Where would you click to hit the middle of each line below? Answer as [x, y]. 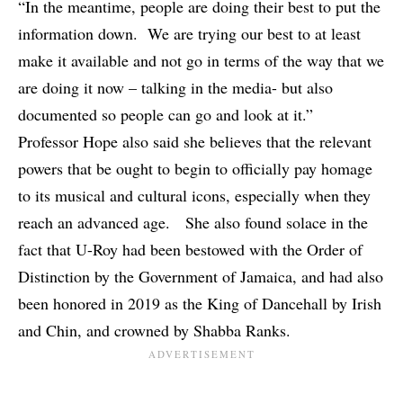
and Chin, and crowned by [106, 331]
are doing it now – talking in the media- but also [175, 88]
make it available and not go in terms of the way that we [201, 61]
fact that [47, 250]
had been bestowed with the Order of [240, 250]
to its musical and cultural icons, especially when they [194, 196]
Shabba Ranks [240, 331]
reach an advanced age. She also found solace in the [193, 223]
